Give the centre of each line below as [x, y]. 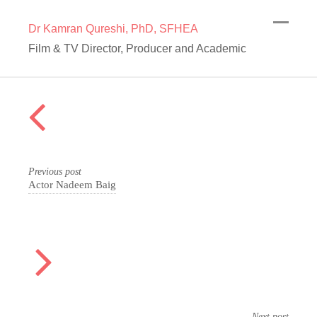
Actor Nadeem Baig [72, 184]
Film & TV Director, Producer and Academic [137, 48]
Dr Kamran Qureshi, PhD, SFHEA [113, 29]
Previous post [55, 172]
